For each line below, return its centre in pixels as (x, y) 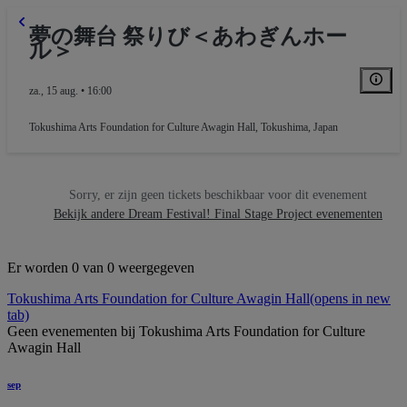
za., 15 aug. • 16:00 (70, 91)
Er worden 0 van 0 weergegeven (101, 268)
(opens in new (350, 299)
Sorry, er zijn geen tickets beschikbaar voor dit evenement (218, 195)
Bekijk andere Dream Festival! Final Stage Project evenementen (218, 214)
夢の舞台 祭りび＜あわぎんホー (188, 37)
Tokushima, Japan (299, 128)
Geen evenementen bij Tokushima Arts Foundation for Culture (186, 332)
